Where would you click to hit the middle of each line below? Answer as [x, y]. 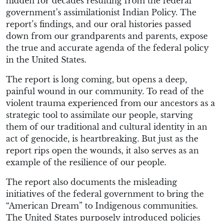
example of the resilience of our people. [86, 162]
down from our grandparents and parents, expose [107, 36]
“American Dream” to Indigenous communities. [102, 205]
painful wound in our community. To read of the [105, 91]
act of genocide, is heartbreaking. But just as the [102, 138]
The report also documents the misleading [92, 182]
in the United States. [46, 59]
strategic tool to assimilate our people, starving [99, 115]
